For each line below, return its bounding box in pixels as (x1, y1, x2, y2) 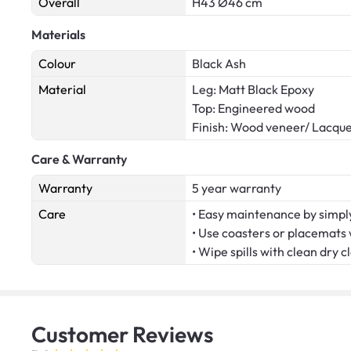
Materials (31, 26, 85, 42)
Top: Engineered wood (192, 100, 315, 116)
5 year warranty (192, 179, 281, 196)
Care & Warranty (31, 150, 127, 167)
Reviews (132, 320, 213, 348)
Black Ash (192, 55, 246, 71)
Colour (38, 55, 76, 71)
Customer (31, 320, 132, 348)
